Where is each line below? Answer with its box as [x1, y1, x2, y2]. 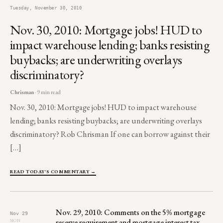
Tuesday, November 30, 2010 [10, 4, 82, 10]
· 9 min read [34, 88, 61, 96]
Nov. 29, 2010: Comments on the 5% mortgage [56, 207, 205, 218]
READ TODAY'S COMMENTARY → [10, 168, 96, 175]
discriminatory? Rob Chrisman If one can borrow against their [10, 128, 210, 139]
